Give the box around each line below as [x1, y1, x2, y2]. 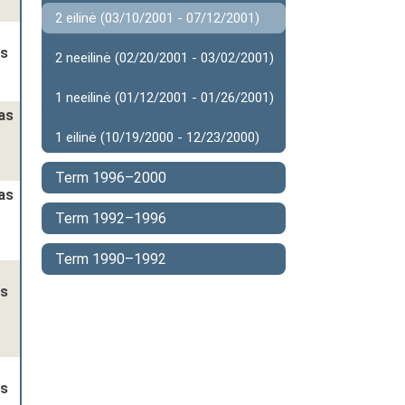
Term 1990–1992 [55, 250, 166, 268]
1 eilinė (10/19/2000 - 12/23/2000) [55, 129, 259, 146]
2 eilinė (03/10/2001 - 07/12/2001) [55, 10, 259, 26]
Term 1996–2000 [55, 169, 166, 186]
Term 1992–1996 [55, 210, 166, 227]
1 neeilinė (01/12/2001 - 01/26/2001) [55, 89, 274, 106]
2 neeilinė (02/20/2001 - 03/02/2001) [55, 50, 274, 66]
